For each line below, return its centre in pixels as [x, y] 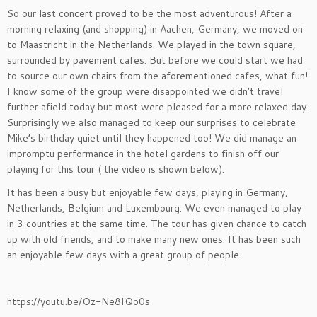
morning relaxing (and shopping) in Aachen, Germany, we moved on [155, 29]
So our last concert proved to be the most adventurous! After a [149, 13]
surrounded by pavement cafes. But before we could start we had [155, 60]
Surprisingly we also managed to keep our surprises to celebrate [151, 122]
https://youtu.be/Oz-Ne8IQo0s [79, 301]
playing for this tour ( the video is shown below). [116, 169]
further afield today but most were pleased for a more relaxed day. [158, 107]
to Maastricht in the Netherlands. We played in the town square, [151, 45]
